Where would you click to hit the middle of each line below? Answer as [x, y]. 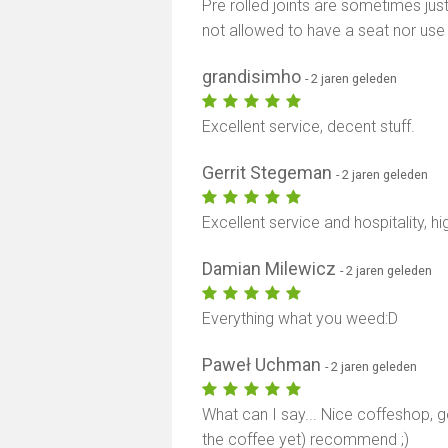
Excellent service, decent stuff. [309, 126]
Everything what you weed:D [300, 318]
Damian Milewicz [271, 268]
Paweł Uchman [264, 364]
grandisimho [254, 76]
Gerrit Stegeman [269, 172]
